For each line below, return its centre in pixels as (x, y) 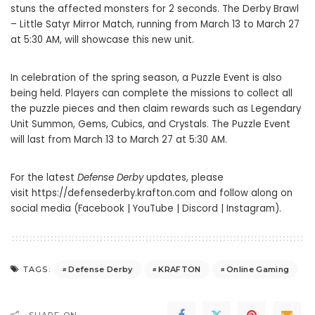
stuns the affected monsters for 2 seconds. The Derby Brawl (155, 9)
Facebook (101, 209)
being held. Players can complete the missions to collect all (152, 94)
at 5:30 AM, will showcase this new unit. (102, 40)
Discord (200, 209)
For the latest (44, 178)
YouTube (153, 209)
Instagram (251, 209)
